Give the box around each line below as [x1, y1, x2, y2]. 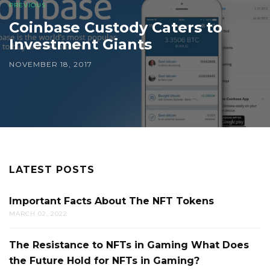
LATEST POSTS [9, 164, 95, 176]
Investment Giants [9, 36, 152, 54]
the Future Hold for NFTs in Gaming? [9, 255, 199, 267]
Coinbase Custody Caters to [9, 19, 222, 37]
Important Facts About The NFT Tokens [9, 195, 214, 207]
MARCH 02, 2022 [9, 210, 67, 218]
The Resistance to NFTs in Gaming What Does [9, 239, 249, 251]
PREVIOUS [9, 1, 46, 10]
